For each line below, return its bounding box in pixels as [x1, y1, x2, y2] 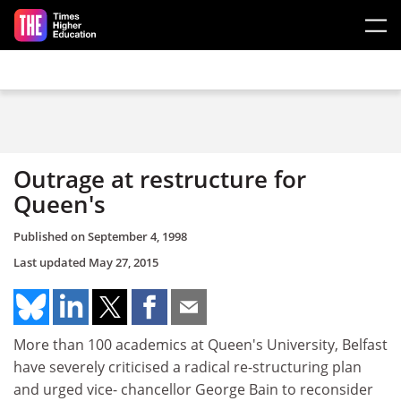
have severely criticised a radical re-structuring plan [13, 356, 362, 377]
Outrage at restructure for [13, 163, 306, 195]
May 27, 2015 [89, 253, 158, 270]
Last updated [13, 253, 89, 270]
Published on [13, 227, 88, 244]
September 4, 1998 [88, 227, 187, 244]
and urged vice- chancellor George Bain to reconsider [13, 379, 373, 399]
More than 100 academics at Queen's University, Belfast [13, 334, 388, 354]
